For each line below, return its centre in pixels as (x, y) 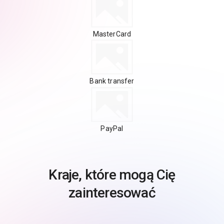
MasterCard (112, 34)
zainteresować (112, 192)
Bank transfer (112, 81)
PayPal (112, 128)
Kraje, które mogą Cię (112, 174)
